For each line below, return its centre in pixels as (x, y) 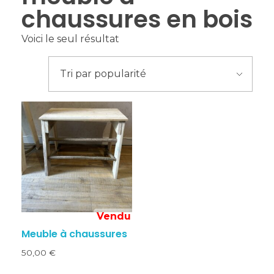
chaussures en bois (137, 20)
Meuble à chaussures (74, 234)
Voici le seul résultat (70, 39)
